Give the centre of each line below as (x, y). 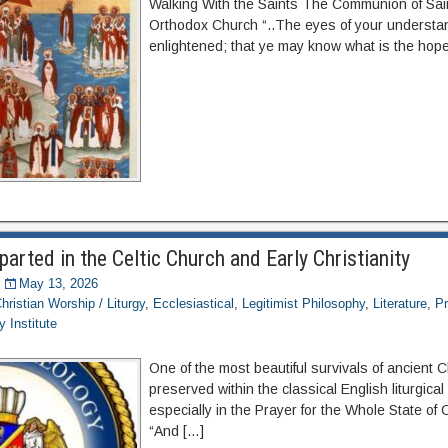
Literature (400, 303)
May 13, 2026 (59, 283)
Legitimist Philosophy (304, 303)
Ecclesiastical (194, 303)
